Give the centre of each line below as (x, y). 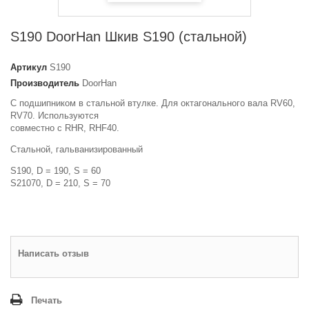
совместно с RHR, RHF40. (65, 128)
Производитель (45, 83)
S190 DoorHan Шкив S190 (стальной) (129, 37)
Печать (47, 300)
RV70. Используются (54, 116)
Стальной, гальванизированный (77, 149)
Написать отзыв (53, 253)
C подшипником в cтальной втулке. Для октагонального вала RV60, (153, 103)
